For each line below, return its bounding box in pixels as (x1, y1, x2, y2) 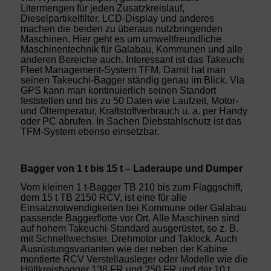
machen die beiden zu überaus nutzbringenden (20, 23, 223, 34)
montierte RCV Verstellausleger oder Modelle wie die (20, 253, 248, 264)
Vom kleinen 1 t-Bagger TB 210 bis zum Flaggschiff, (20, 181, 243, 192)
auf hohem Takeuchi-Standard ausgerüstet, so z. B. (20, 223, 238, 233)
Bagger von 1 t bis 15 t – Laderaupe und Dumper (20, 163, 243, 174)
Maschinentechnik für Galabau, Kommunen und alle (20, 44, 243, 54)
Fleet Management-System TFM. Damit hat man (20, 64, 226, 75)
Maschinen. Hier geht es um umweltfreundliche (20, 33, 221, 44)
